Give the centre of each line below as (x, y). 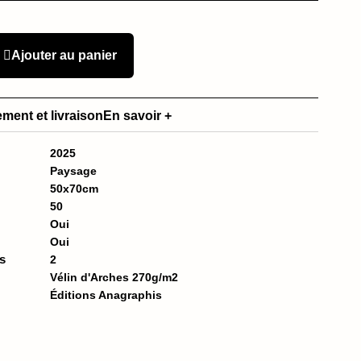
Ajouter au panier (64, 55)
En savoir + (138, 115)
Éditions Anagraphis (106, 295)
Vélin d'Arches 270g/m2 (114, 277)
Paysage (74, 170)
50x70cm (75, 188)
